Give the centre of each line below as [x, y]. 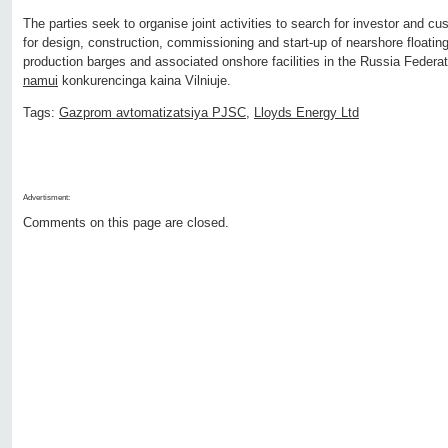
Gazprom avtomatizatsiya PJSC [152, 113]
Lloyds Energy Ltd [306, 113]
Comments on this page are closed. [126, 223]
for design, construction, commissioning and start [166, 43]
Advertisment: [46, 198]
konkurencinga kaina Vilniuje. [144, 81]
